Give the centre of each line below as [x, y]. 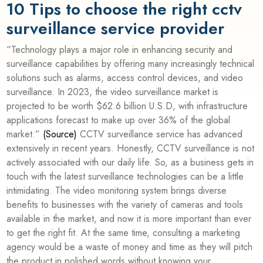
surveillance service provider [116, 28]
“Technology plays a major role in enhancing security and [120, 49]
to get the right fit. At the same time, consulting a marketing [124, 232]
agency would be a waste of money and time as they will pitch [130, 247]
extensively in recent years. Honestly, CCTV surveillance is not [131, 148]
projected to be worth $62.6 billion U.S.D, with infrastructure [127, 106]
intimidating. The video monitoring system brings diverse [117, 190]
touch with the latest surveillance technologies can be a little [125, 176]
